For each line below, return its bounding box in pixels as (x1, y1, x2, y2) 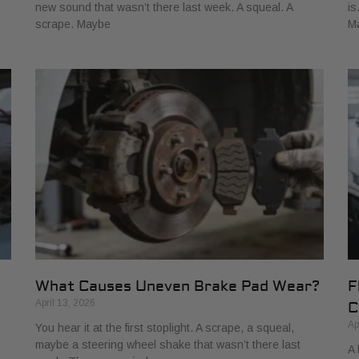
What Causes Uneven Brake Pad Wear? (35, 276, 320, 296)
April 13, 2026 (35, 296, 95, 309)
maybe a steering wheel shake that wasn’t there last (35, 337, 301, 351)
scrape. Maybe (35, 18, 111, 31)
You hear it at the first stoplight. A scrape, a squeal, (35, 321, 294, 334)
